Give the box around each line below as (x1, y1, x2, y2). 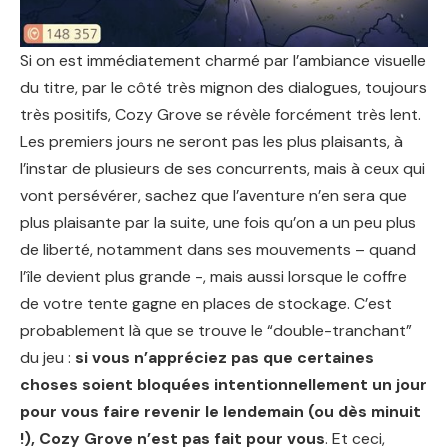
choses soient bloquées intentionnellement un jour (20, 373, 427, 395)
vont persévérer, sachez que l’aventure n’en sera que (20, 184, 407, 206)
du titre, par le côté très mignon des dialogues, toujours (20, 76, 427, 98)
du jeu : (20, 346, 75, 368)
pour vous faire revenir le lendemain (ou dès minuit (20, 400, 421, 422)
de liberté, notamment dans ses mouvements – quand (20, 238, 416, 260)
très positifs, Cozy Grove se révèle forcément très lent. (20, 103, 421, 125)
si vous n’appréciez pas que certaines (75, 346, 374, 368)
